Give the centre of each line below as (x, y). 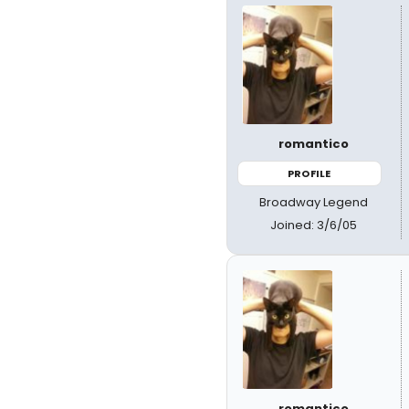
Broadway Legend (314, 202)
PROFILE (309, 173)
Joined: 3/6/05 (314, 225)
